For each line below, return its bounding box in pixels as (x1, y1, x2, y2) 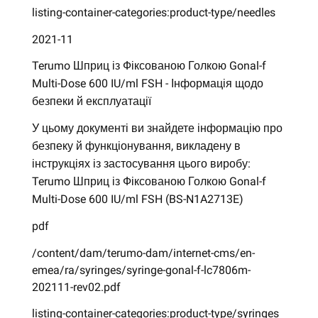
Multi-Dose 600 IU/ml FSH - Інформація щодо (31, 77, 263, 91)
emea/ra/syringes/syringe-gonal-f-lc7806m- (31, 263, 251, 277)
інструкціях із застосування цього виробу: (31, 157, 251, 171)
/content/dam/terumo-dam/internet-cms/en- (31, 246, 255, 260)
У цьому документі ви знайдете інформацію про (31, 121, 283, 136)
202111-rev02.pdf (31, 280, 121, 294)
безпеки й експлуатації (31, 94, 151, 109)
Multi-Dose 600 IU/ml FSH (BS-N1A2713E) (31, 192, 243, 207)
